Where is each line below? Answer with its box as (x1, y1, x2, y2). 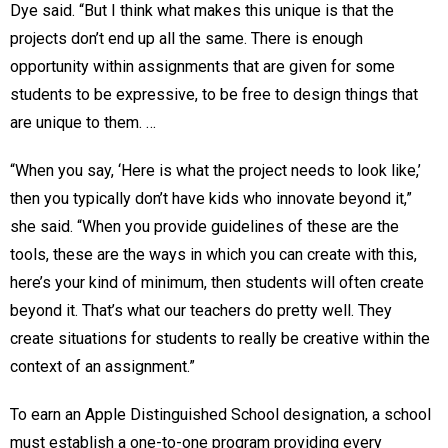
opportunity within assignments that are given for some (10, 57, 395, 77)
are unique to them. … (10, 113, 156, 133)
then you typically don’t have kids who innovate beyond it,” (10, 189, 412, 209)
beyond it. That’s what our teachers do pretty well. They (10, 301, 392, 321)
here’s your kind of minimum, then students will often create (10, 273, 424, 293)
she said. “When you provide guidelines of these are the (10, 217, 399, 237)
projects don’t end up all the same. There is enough (10, 29, 363, 49)
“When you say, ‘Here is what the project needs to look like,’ (10, 161, 421, 181)
